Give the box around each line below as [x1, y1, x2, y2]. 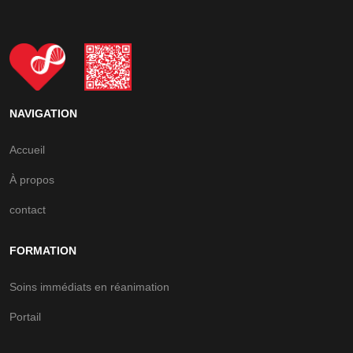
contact [9, 203, 46, 216]
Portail [9, 310, 41, 323]
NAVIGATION [9, 107, 77, 120]
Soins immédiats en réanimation [9, 281, 169, 293]
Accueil [9, 143, 45, 156]
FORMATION [9, 244, 76, 257]
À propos [9, 173, 54, 186]
